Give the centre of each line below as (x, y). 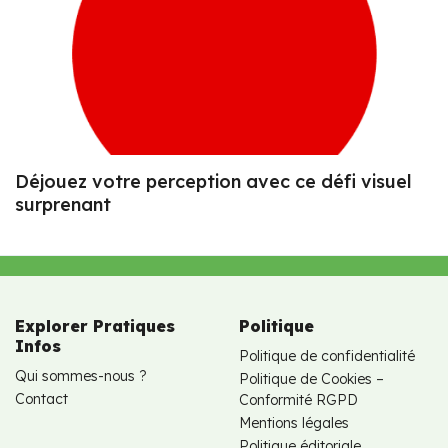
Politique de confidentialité (327, 355)
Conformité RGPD (298, 399)
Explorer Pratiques (95, 325)
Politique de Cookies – (311, 378)
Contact (41, 398)
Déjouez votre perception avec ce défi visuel (213, 181)
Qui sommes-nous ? (81, 375)
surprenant (63, 204)
